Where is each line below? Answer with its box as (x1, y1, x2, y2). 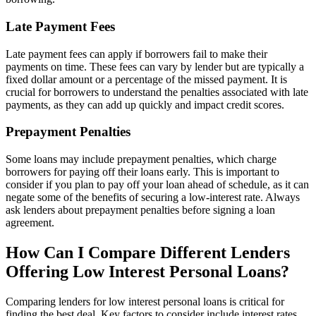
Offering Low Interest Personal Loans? (6, 262, 289, 281)
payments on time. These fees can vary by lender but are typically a (6, 60, 304, 73)
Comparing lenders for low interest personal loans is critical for (6, 295, 284, 308)
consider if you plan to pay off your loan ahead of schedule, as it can (6, 178, 309, 191)
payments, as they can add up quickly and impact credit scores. (6, 98, 284, 111)
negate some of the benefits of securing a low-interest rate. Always (6, 191, 300, 204)
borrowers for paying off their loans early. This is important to (6, 166, 279, 178)
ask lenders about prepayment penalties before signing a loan (6, 204, 275, 217)
